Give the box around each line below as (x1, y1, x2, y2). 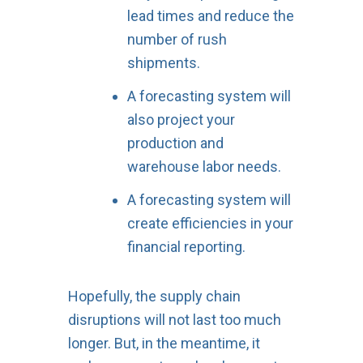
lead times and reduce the (126, 6, 294, 24)
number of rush (126, 30, 227, 48)
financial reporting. (126, 237, 246, 255)
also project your (126, 110, 235, 128)
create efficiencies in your (126, 214, 293, 232)
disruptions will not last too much (67, 310, 281, 328)
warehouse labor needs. (126, 157, 281, 175)
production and (126, 134, 224, 152)
